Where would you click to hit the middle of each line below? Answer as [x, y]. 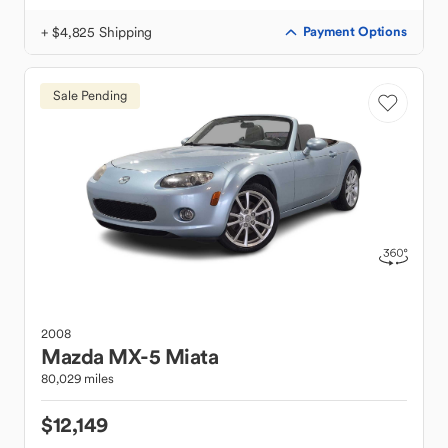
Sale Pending [90, 95]
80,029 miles [77, 378]
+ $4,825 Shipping [97, 32]
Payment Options [354, 31]
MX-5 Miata [163, 356]
